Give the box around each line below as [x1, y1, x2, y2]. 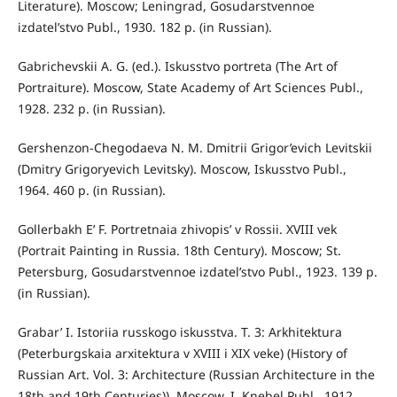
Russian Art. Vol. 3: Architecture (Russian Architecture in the [17, 365, 375, 383]
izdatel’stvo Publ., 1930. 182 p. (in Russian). [17, 18, 272, 35]
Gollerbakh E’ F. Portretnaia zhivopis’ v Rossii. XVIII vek [17, 220, 337, 237]
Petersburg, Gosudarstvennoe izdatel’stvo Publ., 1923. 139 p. [17, 262, 378, 280]
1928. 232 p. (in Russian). [17, 99, 166, 117]
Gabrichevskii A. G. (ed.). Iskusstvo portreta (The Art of [17, 57, 338, 74]
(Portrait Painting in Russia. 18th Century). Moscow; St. [17, 241, 341, 259]
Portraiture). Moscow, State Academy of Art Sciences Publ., [17, 78, 363, 96]
